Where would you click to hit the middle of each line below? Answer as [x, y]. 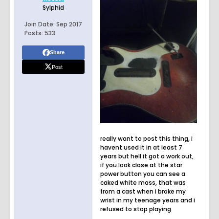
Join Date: [40, 24]
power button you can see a [143, 174]
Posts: [34, 33]
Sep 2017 [69, 24]
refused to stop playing [136, 209]
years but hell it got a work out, [147, 156]
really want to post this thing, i [146, 139]
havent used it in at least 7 [141, 148]
